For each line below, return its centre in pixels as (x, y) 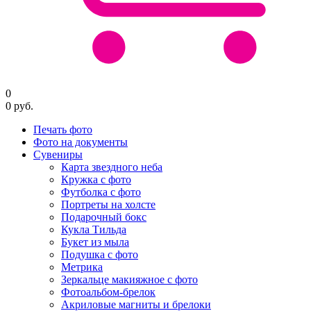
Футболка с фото (101, 192)
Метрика (82, 267)
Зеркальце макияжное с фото (129, 279)
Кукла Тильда (94, 229)
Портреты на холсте (108, 204)
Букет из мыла (95, 242)
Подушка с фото (100, 254)
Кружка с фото (96, 179)
